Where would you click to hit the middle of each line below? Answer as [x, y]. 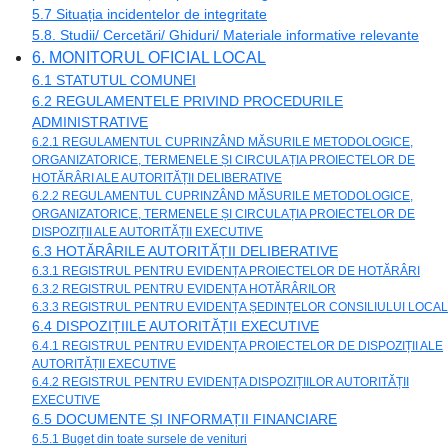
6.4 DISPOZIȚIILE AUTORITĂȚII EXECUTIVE [175, 325]
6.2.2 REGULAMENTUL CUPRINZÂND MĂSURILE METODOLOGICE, [222, 195]
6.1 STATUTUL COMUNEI [114, 79]
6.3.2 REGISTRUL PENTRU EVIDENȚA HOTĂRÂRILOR [184, 288]
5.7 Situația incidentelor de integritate [149, 13]
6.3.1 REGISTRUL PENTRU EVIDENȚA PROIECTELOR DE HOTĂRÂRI [226, 270]
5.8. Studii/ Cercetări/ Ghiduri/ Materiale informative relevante [225, 34]
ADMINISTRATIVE [90, 121]
